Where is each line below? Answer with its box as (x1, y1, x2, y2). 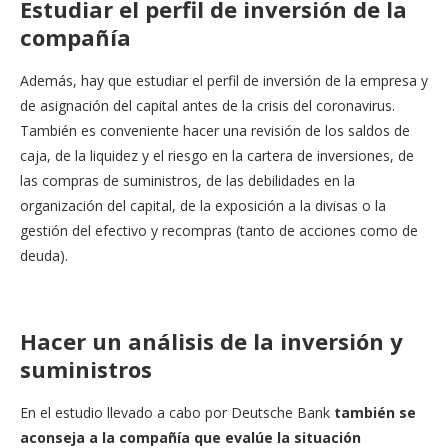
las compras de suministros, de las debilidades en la (20, 170, 355, 190)
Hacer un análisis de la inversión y (20, 325, 403, 356)
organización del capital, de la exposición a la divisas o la (20, 195, 386, 215)
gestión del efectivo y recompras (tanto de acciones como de (20, 220, 418, 240)
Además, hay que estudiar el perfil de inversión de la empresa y (20, 70, 428, 90)
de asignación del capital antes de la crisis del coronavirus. (20, 95, 395, 115)
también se (334, 402, 416, 422)
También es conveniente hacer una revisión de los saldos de (20, 120, 410, 140)
